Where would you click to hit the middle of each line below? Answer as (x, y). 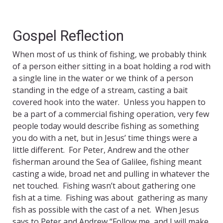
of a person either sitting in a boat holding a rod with (111, 66)
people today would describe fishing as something (106, 126)
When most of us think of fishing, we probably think (110, 55)
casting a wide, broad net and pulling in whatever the (111, 174)
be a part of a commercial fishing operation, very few (111, 114)
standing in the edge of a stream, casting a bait (100, 90)
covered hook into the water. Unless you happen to (109, 102)
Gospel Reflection (68, 36)
